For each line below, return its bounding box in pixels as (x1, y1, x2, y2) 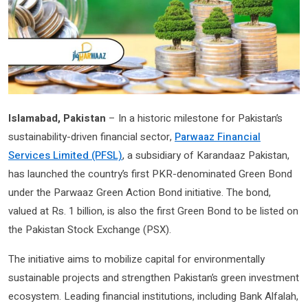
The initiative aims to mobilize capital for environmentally (8, 252, 265, 267)
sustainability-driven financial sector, (8, 129, 175, 145)
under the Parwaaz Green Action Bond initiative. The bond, (8, 185, 271, 201)
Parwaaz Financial (175, 129, 261, 145)
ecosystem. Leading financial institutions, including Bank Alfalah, (8, 289, 298, 305)
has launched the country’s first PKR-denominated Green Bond (8, 166, 292, 182)
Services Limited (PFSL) (8, 148, 122, 164)
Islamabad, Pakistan (8, 111, 106, 126)
